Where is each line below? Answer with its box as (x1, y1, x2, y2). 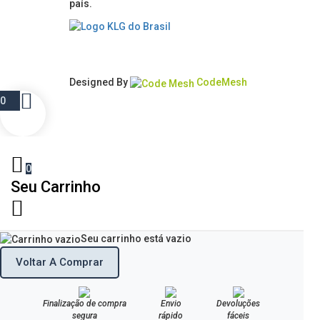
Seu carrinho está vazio (81, 232, 191, 244)
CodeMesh (194, 76, 247, 89)
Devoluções (216, 298, 260, 309)
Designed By (69, 76, 130, 89)
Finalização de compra (42, 298, 126, 309)
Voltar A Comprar (16, 255, 104, 269)
